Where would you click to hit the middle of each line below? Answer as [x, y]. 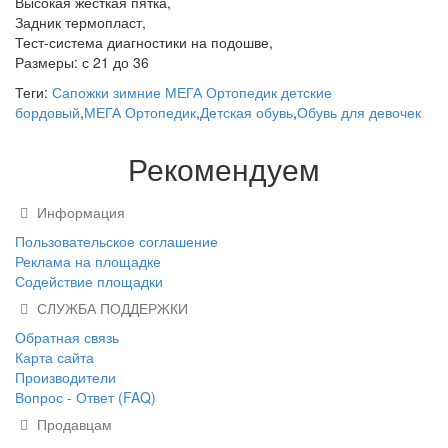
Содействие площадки [89, 281]
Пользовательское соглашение [116, 241]
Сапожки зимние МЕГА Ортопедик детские [192, 92]
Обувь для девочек [359, 112]
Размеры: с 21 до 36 [82, 62]
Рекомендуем [224, 169]
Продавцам [72, 424]
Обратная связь [67, 337]
